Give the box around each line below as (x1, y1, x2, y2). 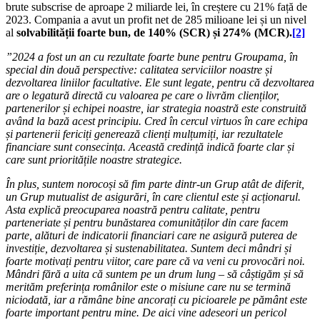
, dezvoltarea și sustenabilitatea (45, 242, 185, 255)
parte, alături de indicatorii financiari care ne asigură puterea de (6, 229, 297, 242)
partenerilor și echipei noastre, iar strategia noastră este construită (6, 102, 306, 115)
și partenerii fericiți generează (6, 128, 143, 141)
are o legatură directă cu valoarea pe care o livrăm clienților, (6, 89, 279, 102)
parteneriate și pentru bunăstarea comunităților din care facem (6, 216, 289, 229)
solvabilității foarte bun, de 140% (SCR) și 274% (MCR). (16, 26, 292, 39)
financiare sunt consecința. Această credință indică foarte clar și (6, 141, 294, 154)
